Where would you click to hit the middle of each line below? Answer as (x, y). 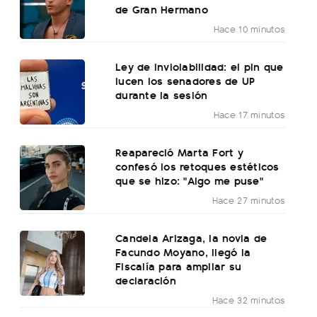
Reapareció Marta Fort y (179, 152)
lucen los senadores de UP (185, 81)
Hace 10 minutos (249, 29)
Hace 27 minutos (249, 200)
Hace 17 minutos (249, 115)
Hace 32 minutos (249, 300)
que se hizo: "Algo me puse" (189, 180)
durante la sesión (162, 95)
